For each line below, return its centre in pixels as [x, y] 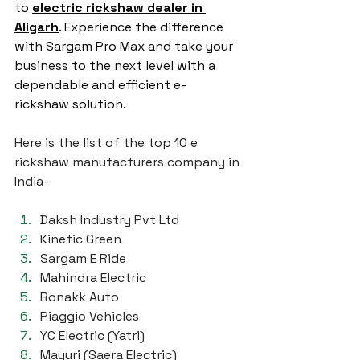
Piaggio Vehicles [90, 316]
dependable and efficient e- [100, 85]
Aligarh [37, 27]
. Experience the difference [143, 27]
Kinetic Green [81, 239]
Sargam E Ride [83, 258]
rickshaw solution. [70, 104]
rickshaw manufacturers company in [129, 162]
